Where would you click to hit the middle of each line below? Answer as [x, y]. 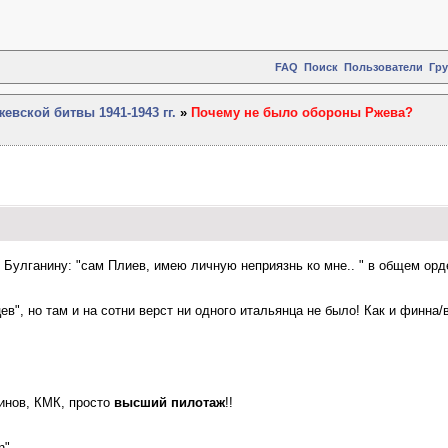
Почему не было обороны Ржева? [302, 112]
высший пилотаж [169, 402]
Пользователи [383, 67]
